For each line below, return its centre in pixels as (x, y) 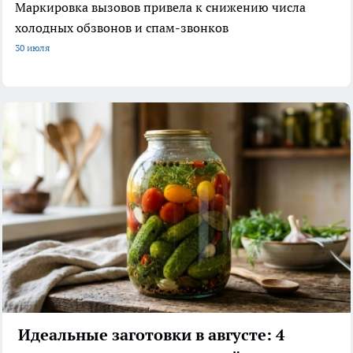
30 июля (32, 47)
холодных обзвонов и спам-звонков (122, 27)
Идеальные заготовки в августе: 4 (151, 335)
